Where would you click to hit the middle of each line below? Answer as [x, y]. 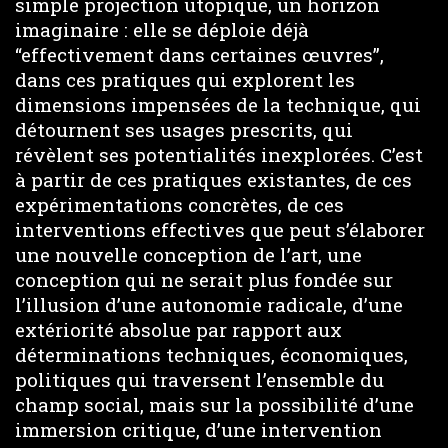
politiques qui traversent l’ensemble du [199, 379]
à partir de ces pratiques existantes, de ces [213, 179]
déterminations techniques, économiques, [211, 354]
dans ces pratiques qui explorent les [185, 79]
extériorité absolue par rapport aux [178, 329]
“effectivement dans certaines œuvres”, [199, 54]
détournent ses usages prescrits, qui [184, 129]
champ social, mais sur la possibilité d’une [214, 404]
